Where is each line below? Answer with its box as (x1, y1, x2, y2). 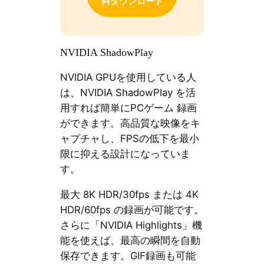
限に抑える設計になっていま (60, 148, 190, 160)
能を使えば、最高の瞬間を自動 (60, 234, 200, 246)
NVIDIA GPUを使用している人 (60, 71, 196, 84)
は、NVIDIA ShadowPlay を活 (60, 87, 196, 99)
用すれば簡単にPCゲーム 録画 (60, 102, 197, 114)
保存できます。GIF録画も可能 (60, 249, 196, 262)
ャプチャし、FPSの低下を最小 (60, 133, 199, 145)
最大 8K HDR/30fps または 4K (60, 188, 199, 200)
